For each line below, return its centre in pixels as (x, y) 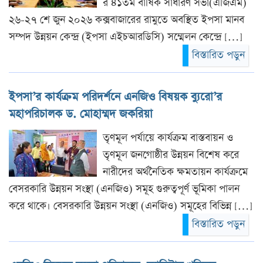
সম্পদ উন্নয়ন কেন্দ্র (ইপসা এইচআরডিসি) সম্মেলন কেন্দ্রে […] (126, 37)
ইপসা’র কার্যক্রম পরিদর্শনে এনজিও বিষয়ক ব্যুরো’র (115, 97)
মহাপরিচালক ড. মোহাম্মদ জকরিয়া (81, 114)
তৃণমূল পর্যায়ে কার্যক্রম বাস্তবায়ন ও (168, 138)
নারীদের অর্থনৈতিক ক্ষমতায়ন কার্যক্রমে (175, 172)
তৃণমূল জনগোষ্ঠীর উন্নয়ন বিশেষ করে (171, 155)
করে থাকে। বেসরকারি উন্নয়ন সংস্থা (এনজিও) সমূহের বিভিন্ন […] (131, 206)
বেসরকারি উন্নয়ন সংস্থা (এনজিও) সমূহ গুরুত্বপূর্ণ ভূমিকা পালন (124, 189)
